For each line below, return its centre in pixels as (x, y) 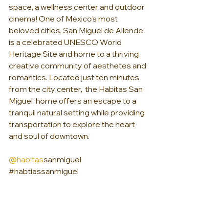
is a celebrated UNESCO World (66, 42)
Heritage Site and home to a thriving (75, 54)
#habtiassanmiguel (44, 171)
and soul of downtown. (49, 136)
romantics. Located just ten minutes (75, 77)
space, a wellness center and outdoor (77, 7)
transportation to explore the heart (73, 124)
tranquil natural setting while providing (77, 113)
